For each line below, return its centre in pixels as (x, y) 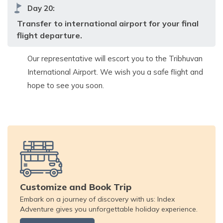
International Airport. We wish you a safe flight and (115, 72)
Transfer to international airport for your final (108, 23)
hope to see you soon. (67, 85)
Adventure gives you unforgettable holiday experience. (109, 209)
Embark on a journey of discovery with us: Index (97, 199)
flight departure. (50, 35)
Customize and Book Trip (76, 187)
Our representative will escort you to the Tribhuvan (115, 58)
